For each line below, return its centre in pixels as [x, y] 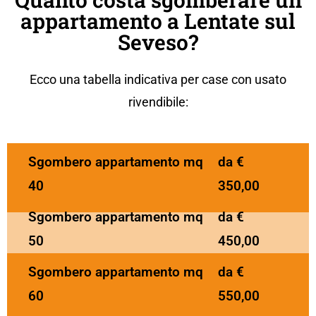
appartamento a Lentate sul [158, 21]
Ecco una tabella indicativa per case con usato [158, 80]
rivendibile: [158, 102]
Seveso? [158, 42]
